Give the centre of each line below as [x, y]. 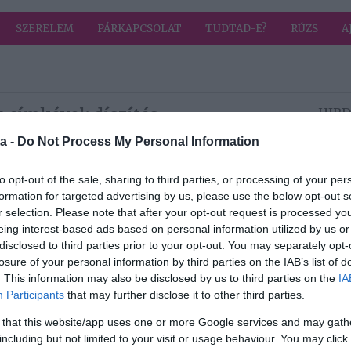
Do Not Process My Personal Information [138, 141]
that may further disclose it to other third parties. [185, 294]
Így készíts [207, 273]
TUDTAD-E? [236, 29]
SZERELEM [45, 29]
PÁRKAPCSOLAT [139, 29]
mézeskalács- [215, 289]
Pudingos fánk [218, 193]
